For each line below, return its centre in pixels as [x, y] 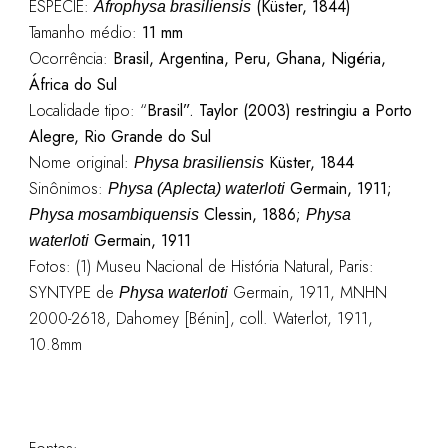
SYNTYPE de [73, 292]
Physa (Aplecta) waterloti [196, 188]
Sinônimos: [68, 188]
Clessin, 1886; [252, 214]
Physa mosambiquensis [113, 214]
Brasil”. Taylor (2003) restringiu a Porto [279, 110]
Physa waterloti [173, 292]
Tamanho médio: [85, 32]
